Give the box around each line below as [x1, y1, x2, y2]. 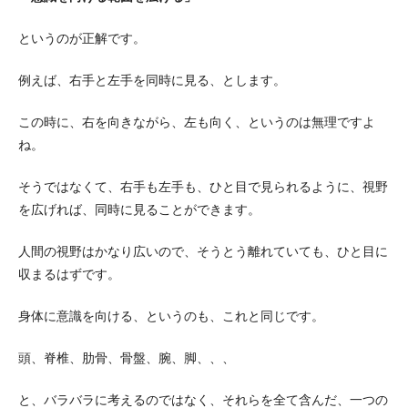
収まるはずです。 [18, 267, 120, 281]
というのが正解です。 [18, 31, 146, 46]
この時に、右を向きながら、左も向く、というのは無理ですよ [18, 115, 375, 129]
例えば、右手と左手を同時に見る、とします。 [18, 73, 286, 87]
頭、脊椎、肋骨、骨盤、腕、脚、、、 [18, 351, 235, 365]
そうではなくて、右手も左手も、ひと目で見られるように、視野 [18, 179, 388, 194]
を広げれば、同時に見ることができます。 [18, 202, 260, 217]
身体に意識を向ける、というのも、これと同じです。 [18, 309, 324, 323]
